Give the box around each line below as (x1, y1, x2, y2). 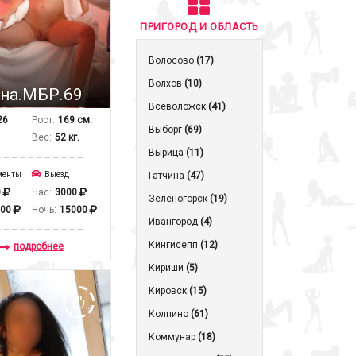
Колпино (149, 308, 191, 319)
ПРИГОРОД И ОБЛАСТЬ (139, 21, 260, 33)
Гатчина (149, 170, 187, 181)
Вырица (149, 147, 186, 158)
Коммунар (149, 331, 198, 342)
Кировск (149, 285, 189, 296)
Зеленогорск (149, 193, 210, 204)
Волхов (149, 78, 184, 89)
